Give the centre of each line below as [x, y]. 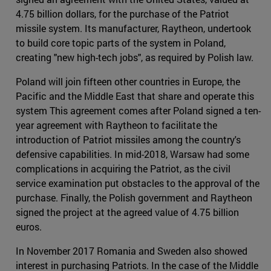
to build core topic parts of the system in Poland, [121, 42]
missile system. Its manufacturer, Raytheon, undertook [133, 28]
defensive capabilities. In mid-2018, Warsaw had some [132, 154]
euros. [29, 226]
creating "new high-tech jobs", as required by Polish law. [135, 57]
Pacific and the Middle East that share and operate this [135, 96]
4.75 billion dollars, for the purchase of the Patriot [122, 13]
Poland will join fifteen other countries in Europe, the [128, 81]
